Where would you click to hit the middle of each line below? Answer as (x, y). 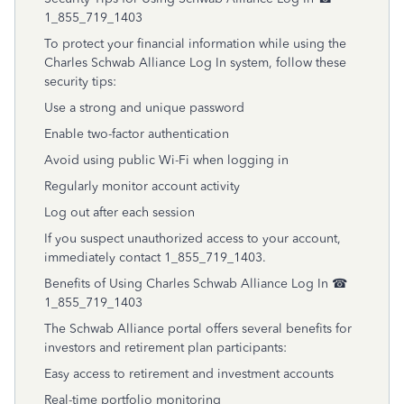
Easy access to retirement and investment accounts (189, 374)
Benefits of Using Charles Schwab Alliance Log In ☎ (196, 284)
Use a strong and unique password (144, 108)
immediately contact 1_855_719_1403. (155, 257)
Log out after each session (119, 212)
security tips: (80, 82)
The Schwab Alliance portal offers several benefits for (198, 329)
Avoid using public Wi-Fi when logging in (166, 160)
